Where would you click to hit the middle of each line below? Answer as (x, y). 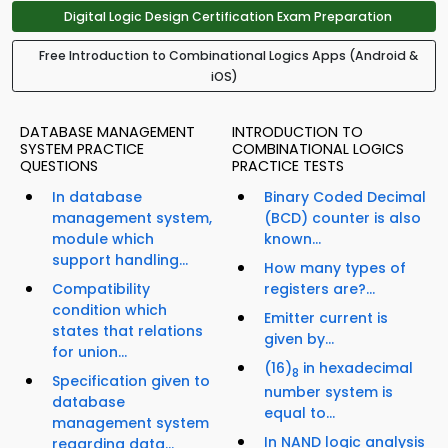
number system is (328, 391)
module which (103, 239)
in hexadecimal (356, 368)
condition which (109, 310)
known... (292, 239)
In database (97, 197)
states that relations (127, 331)
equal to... (299, 412)
